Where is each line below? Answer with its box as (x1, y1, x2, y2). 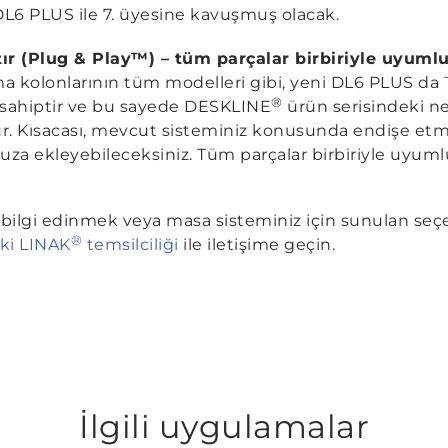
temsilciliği (82, 235, 179, 254)
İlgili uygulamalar (79, 407, 369, 446)
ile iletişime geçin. (178, 235, 335, 254)
